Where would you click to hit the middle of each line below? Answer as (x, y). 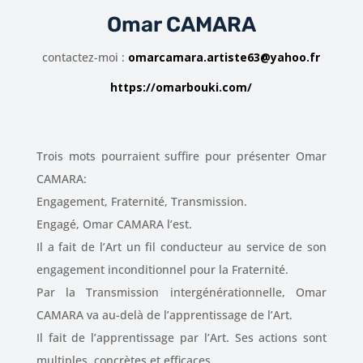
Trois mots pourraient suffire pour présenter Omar (181, 156)
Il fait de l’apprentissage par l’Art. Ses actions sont (181, 337)
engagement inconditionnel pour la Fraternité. (162, 269)
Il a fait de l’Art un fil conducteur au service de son (181, 246)
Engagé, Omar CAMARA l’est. (114, 224)
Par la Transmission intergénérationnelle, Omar (181, 292)
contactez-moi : (85, 57)
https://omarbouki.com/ (181, 87)
